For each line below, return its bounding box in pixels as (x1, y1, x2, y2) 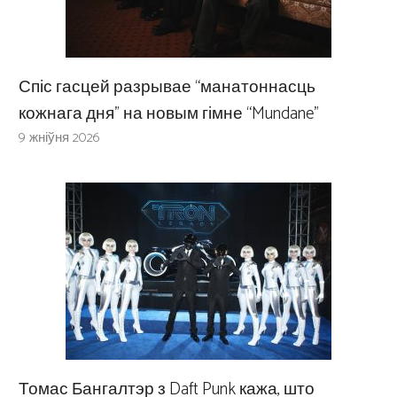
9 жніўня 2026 (19, 126, 100, 149)
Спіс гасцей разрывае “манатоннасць (19, 73, 315, 101)
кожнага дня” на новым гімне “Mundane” (19, 99, 319, 128)
